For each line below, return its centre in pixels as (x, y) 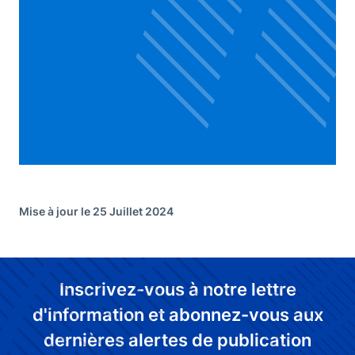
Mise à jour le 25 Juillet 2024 (96, 211)
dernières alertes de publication (177, 340)
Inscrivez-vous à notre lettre (177, 289)
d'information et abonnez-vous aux (177, 314)
